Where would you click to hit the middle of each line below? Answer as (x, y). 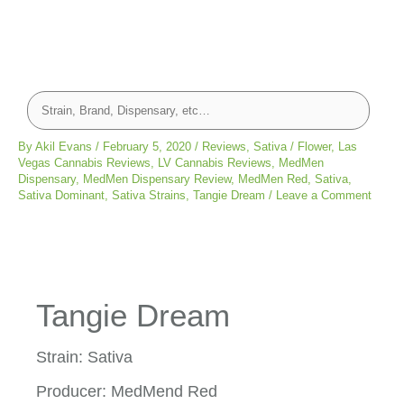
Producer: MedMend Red (127, 392)
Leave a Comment (324, 195)
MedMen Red (273, 179)
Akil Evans (65, 146)
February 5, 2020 (149, 146)
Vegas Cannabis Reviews (84, 162)
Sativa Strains (149, 195)
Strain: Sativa (84, 358)
